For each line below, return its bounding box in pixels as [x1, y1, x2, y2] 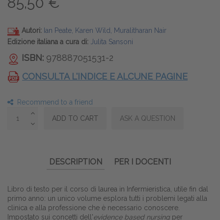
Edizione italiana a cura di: [7, 37, 90, 46]
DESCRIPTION [49, 157, 102, 167]
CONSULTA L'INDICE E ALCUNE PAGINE [22, 71, 188, 82]
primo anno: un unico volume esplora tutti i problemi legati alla [7, 194, 207, 203]
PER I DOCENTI [114, 157, 171, 167]
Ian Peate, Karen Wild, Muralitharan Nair [44, 26, 166, 34]
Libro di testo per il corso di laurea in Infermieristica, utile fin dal [7, 185, 208, 193]
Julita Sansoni [90, 37, 133, 46]
